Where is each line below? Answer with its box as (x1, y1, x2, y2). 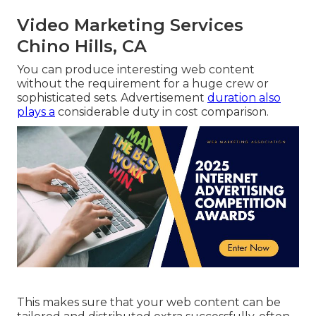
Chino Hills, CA (17, 36, 147, 57)
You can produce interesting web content (17, 63, 255, 77)
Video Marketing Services (17, 15, 243, 36)
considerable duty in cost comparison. (55, 105, 269, 119)
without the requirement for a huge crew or (17, 77, 269, 91)
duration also (207, 91, 281, 105)
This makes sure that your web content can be (17, 296, 281, 310)
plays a (17, 105, 55, 119)
